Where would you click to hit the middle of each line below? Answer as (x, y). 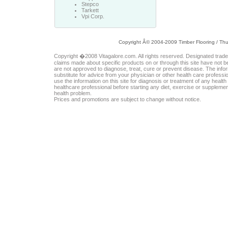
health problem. (73, 93)
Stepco (90, 4)
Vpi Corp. (93, 16)
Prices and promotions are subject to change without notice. (127, 99)
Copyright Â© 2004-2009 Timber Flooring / (169, 42)
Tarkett (90, 10)
